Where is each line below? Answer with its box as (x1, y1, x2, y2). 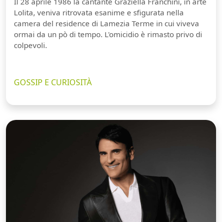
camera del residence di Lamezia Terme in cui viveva (14, 18, 199, 28)
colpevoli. (14, 40, 47, 50)
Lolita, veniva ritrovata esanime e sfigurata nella (14, 7, 184, 17)
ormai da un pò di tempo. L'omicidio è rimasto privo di (14, 29, 202, 39)
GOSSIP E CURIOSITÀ (14, 76, 92, 88)
